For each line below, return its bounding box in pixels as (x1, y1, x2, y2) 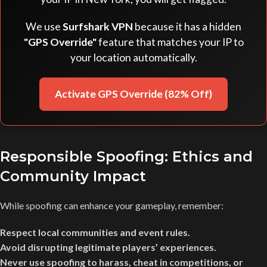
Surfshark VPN (63, 20, 133, 33)
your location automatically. (70, 51, 197, 64)
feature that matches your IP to (96, 35, 244, 48)
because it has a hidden (133, 20, 241, 33)
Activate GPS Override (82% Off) (55, 87, 212, 100)
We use (26, 20, 63, 33)
